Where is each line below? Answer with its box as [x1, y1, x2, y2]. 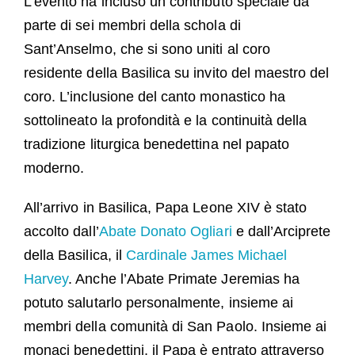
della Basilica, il [23, 247, 126, 264]
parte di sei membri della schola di [23, 17, 241, 34]
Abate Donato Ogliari [98, 223, 232, 240]
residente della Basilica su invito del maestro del [23, 65, 330, 82]
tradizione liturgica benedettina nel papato [23, 136, 290, 153]
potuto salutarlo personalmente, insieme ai [23, 295, 294, 311]
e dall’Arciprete [231, 223, 331, 240]
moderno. [23, 160, 85, 177]
